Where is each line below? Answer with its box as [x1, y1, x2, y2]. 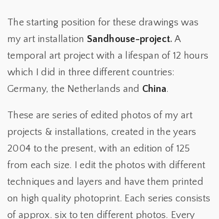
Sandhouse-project [87, 34, 171, 44]
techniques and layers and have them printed [7, 176, 203, 187]
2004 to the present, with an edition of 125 [7, 143, 190, 154]
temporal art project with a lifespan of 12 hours [7, 50, 209, 61]
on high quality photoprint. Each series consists [7, 193, 211, 204]
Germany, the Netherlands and [7, 84, 142, 94]
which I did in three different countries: [7, 67, 175, 78]
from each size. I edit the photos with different [7, 160, 206, 171]
